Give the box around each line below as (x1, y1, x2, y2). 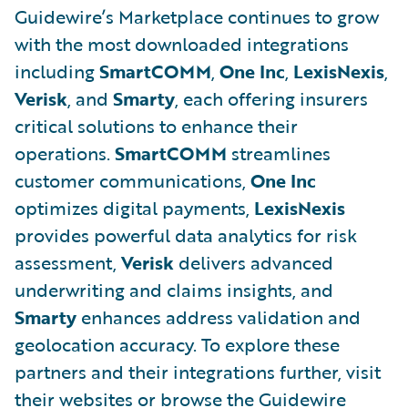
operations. (15, 138, 115, 167)
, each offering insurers (175, 84, 368, 112)
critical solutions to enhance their (15, 111, 298, 139)
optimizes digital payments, (15, 193, 254, 221)
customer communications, (15, 166, 250, 194)
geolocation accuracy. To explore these (15, 330, 340, 358)
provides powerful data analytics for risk (15, 220, 357, 249)
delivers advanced (174, 248, 333, 276)
